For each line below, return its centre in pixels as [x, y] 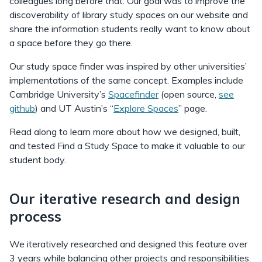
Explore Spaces [146, 108]
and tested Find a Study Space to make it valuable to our [127, 146]
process [37, 216]
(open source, [189, 94]
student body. [38, 160]
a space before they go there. [72, 43]
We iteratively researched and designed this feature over [128, 244]
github [22, 108]
